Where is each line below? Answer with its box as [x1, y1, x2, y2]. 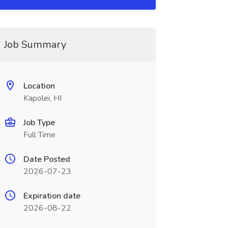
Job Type [23, 117, 55, 128]
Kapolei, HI [23, 93, 62, 104]
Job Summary [4, 38, 66, 51]
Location [23, 80, 55, 92]
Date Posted [23, 154, 70, 165]
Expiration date [23, 190, 80, 202]
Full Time [23, 129, 55, 140]
